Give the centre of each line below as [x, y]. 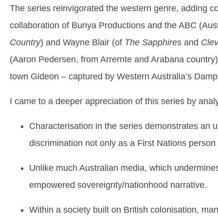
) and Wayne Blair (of [82, 42]
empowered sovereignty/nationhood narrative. [118, 185]
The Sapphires [153, 42]
